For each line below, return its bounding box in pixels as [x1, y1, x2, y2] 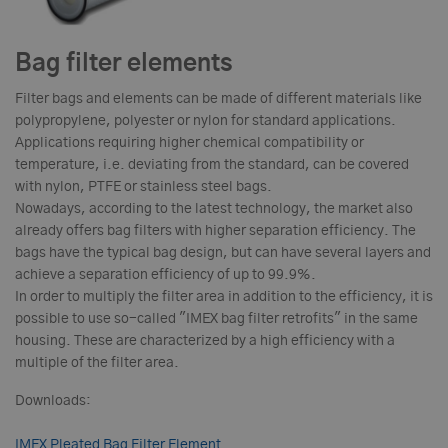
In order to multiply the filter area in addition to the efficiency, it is [15, 289, 433, 304]
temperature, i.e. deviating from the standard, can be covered [15, 157, 409, 172]
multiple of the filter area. [15, 355, 179, 370]
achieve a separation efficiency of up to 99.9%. [15, 267, 316, 282]
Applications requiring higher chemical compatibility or [15, 135, 364, 150]
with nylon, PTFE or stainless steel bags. [15, 179, 272, 194]
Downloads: [15, 393, 91, 408]
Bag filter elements [15, 51, 233, 76]
